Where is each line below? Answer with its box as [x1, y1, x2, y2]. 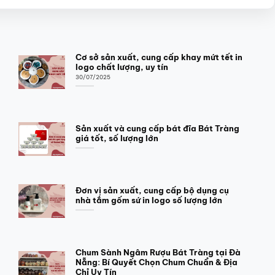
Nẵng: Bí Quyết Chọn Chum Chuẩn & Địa [75, 257, 238, 267]
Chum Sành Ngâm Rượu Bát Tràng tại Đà [75, 247, 241, 257]
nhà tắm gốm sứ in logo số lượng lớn [75, 195, 222, 205]
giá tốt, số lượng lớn [75, 133, 158, 143]
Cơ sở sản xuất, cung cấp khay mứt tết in [75, 52, 242, 62]
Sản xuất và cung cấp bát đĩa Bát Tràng [75, 123, 239, 133]
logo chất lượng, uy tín [75, 61, 168, 72]
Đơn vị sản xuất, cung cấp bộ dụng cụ [75, 185, 229, 195]
